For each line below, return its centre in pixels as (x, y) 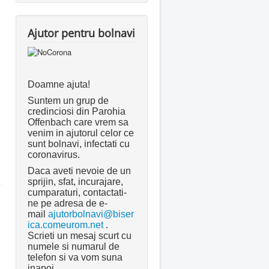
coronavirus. (54, 154)
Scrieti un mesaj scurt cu (80, 235)
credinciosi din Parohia (77, 111)
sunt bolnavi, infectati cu (79, 144)
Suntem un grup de (68, 100)
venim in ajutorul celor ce (81, 133)
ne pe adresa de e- (68, 203)
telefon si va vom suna (75, 257)
